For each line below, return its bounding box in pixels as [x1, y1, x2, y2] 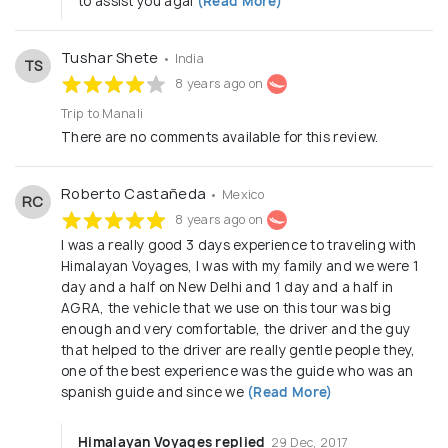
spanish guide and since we [61, 383, 244, 402]
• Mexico [209, 186, 264, 204]
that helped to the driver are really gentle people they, [61, 341, 416, 360]
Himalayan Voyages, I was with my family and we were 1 [61, 257, 419, 276]
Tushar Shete [61, 48, 162, 68]
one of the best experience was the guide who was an [61, 362, 414, 381]
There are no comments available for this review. [61, 128, 379, 147]
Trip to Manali [61, 105, 144, 123]
